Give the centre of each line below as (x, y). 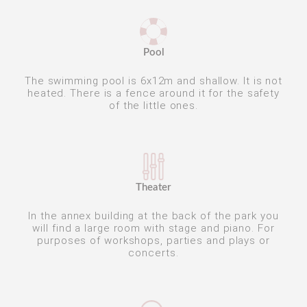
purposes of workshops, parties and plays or (153, 241)
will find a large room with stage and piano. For (153, 228)
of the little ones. (153, 106)
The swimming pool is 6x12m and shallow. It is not (153, 81)
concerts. (153, 253)
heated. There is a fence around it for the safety (153, 93)
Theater (153, 187)
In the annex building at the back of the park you (153, 216)
